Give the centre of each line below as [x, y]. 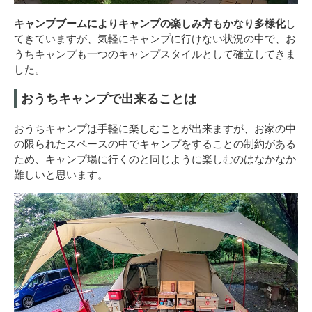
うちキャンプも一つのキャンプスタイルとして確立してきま [155, 53]
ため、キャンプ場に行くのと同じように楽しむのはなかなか [155, 158]
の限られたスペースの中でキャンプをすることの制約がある [155, 143]
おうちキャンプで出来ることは [109, 98]
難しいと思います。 [61, 174]
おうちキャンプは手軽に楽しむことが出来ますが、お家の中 [155, 128]
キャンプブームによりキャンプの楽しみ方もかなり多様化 [150, 23]
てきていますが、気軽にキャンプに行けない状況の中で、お [155, 38]
